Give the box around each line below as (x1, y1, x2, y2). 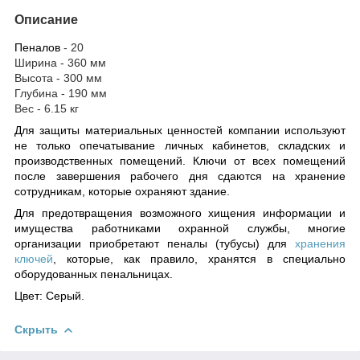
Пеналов (14, 40, 63, 54)
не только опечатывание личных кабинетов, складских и (14, 138, 346, 152)
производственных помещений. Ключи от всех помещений (14, 153, 346, 167)
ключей (14, 252, 53, 265)
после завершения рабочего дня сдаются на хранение (14, 169, 346, 182)
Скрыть (14, 322, 58, 336)
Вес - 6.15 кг (14, 101, 79, 115)
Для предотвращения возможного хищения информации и (14, 206, 346, 219)
